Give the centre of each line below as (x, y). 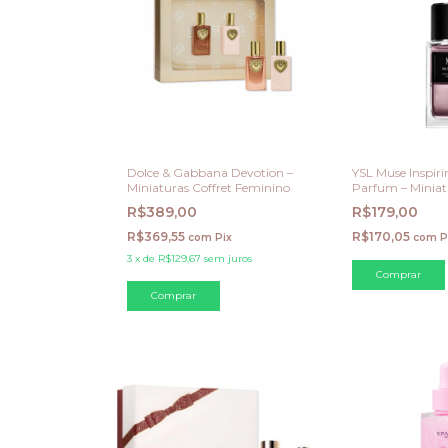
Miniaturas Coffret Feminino (208, 187)
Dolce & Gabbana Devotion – (210, 172)
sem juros (228, 258)
